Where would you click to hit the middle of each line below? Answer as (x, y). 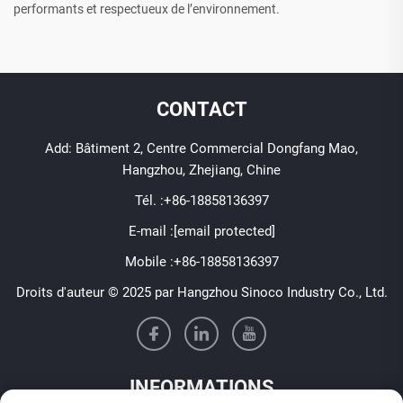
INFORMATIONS (201, 388)
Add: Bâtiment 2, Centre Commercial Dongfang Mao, (201, 149)
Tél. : (149, 201)
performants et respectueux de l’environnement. (147, 9)
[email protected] (224, 232)
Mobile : (149, 262)
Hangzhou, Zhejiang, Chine (201, 170)
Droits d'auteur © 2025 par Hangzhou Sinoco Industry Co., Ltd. (201, 293)
